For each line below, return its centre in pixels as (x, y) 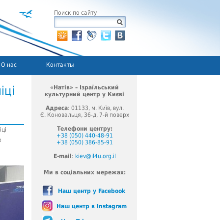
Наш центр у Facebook (92, 191)
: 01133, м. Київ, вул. (96, 108)
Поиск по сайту (75, 13)
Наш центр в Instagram (92, 206)
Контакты (60, 65)
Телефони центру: (84, 129)
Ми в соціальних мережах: (84, 172)
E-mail (62, 156)
